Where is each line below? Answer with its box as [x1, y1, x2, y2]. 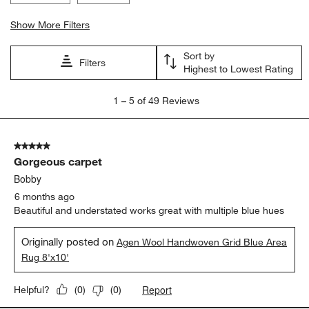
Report [142, 282, 172, 297]
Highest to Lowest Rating [183, 62, 293, 75]
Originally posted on [21, 235, 117, 248]
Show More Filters [10, 18, 90, 31]
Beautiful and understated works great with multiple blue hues [14, 203, 285, 217]
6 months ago [14, 190, 75, 203]
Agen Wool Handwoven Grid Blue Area [117, 235, 288, 248]
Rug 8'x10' [21, 250, 70, 263]
